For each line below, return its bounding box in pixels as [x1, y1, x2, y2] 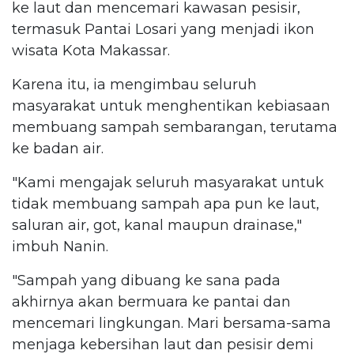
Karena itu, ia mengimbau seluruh [12, 75, 257, 93]
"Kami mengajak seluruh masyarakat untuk [12, 173, 324, 191]
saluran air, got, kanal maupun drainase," [12, 216, 302, 234]
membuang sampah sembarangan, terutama [12, 118, 337, 136]
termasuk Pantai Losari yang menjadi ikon [12, 20, 314, 38]
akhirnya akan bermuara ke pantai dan [12, 292, 291, 311]
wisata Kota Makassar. [12, 41, 170, 59]
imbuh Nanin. [12, 237, 112, 255]
